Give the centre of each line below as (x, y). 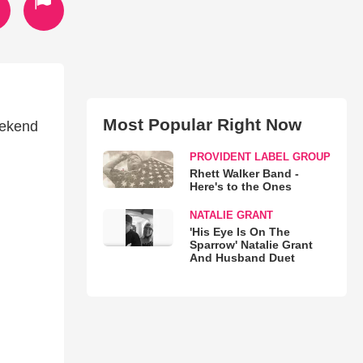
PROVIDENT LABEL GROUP (260, 157)
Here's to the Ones (240, 186)
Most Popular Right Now (202, 124)
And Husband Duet (242, 258)
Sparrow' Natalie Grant (251, 245)
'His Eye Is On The (239, 232)
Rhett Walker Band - (244, 173)
